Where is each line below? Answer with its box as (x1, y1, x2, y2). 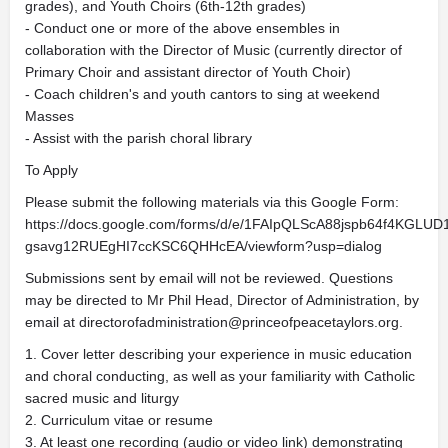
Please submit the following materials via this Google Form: (25, 194, 399, 210)
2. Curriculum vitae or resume (25, 412, 213, 428)
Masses (25, 108, 74, 124)
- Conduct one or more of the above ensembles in (25, 20, 340, 36)
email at (25, 314, 79, 330)
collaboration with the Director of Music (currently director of (25, 42, 402, 58)
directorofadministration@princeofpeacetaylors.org (79, 314, 399, 330)
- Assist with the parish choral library (25, 130, 252, 146)
